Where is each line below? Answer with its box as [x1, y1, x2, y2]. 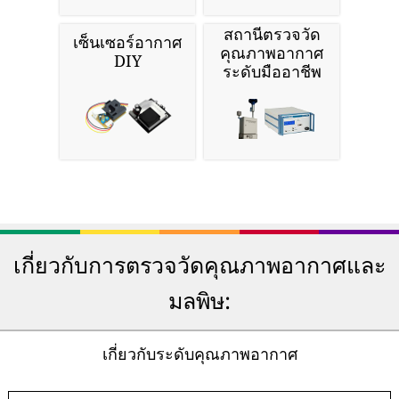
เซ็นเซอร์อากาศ [73, 31, 182, 53]
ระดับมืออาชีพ [222, 61, 322, 83]
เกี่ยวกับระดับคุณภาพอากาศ [102, 343, 297, 365]
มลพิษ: [168, 285, 231, 316]
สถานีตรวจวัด [223, 23, 321, 45]
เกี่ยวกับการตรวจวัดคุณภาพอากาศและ [13, 249, 386, 281]
